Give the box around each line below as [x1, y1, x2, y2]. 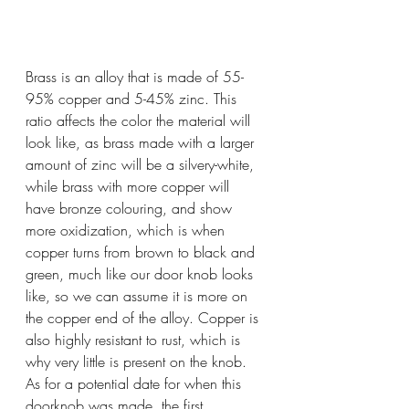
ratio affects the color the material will [26, 110, 255, 131]
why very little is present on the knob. [26, 351, 251, 372]
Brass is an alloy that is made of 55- [26, 66, 244, 87]
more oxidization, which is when [26, 219, 229, 240]
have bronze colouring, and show [26, 197, 236, 218]
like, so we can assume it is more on [26, 285, 252, 306]
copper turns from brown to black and [26, 241, 259, 262]
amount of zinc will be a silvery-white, [26, 153, 258, 174]
